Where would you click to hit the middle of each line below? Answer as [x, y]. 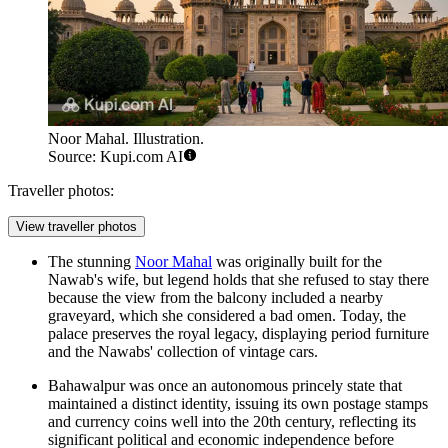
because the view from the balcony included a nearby [215, 298]
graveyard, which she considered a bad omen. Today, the [227, 316]
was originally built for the [297, 262]
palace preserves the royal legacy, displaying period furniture [238, 334]
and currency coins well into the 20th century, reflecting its [232, 422]
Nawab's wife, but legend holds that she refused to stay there [238, 280]
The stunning [91, 262]
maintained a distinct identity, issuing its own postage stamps [238, 404]
